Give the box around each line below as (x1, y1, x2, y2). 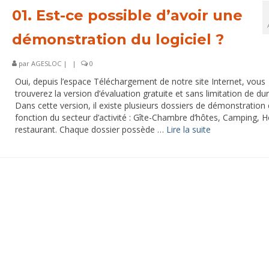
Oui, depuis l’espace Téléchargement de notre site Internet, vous (14, 76, 265, 87)
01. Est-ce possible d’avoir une (11, 7, 243, 24)
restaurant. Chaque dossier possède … (14, 124, 166, 135)
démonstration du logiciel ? (11, 31, 224, 48)
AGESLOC (31, 59, 61, 68)
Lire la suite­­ (166, 124, 211, 135)
